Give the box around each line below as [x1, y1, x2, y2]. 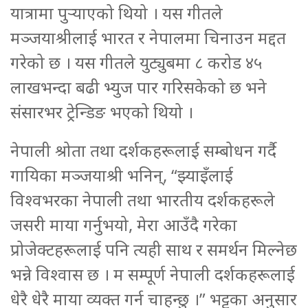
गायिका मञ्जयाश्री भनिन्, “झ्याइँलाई [10, 163, 233, 186]
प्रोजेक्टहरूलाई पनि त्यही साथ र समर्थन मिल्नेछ [10, 237, 297, 261]
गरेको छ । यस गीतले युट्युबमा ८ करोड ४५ [10, 50, 262, 74]
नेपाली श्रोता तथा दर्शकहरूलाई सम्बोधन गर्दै [10, 138, 276, 162]
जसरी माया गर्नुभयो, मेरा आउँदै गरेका [10, 212, 237, 236]
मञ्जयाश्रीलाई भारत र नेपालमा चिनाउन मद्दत [10, 25, 286, 49]
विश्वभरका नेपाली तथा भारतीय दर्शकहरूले [10, 188, 275, 211]
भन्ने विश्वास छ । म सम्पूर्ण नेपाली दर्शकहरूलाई [10, 262, 295, 285]
